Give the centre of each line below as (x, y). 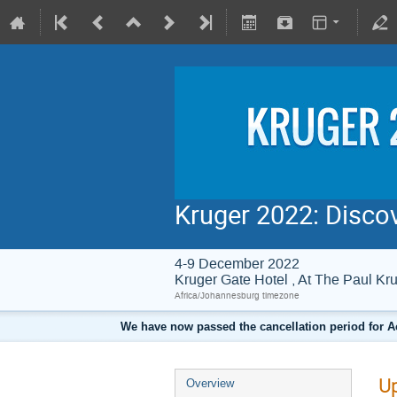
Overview (210, 383)
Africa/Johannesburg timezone (237, 296)
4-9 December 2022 (237, 264)
